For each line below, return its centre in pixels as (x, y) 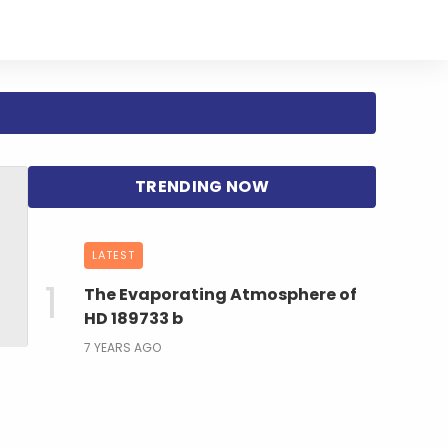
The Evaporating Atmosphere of (220, 294)
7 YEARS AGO (122, 347)
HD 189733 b (133, 318)
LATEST (113, 254)
